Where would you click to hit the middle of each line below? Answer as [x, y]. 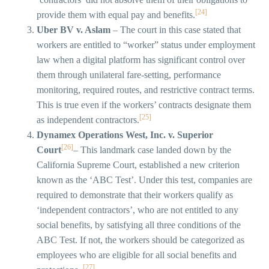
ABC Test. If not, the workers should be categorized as [141, 240]
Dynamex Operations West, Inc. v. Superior [125, 135]
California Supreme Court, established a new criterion [138, 165]
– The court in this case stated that [176, 30]
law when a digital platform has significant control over [141, 60]
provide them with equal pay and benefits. [116, 15]
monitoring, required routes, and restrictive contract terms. [146, 90]
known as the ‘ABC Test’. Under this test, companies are [144, 180]
